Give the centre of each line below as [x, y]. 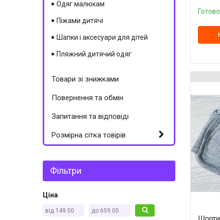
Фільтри [66, 171]
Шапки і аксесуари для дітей [102, 37]
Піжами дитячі [80, 21]
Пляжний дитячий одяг [94, 54]
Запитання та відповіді [90, 116]
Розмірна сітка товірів [89, 135]
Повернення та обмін [87, 98]
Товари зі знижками [85, 79]
